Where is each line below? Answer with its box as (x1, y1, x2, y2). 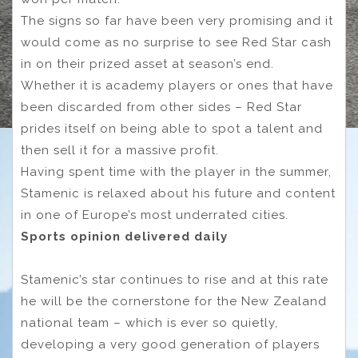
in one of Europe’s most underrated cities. (21, 208, 288, 223)
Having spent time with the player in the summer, (21, 165, 332, 180)
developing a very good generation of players (21, 337, 320, 352)
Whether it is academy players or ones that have (21, 78, 333, 93)
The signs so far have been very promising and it (21, 14, 333, 29)
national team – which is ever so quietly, (21, 316, 278, 331)
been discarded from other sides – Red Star (21, 100, 302, 115)
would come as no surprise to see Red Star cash (21, 35, 332, 50)
